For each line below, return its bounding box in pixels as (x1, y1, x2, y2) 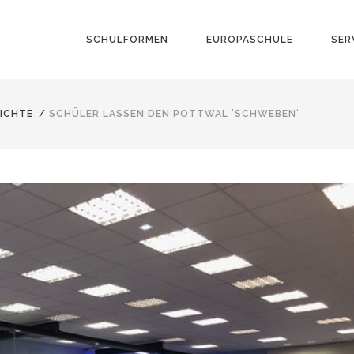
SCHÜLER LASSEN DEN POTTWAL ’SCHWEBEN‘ (49, 107, 299, 119)
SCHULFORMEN (86, 34, 168, 45)
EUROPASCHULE (206, 34, 293, 45)
